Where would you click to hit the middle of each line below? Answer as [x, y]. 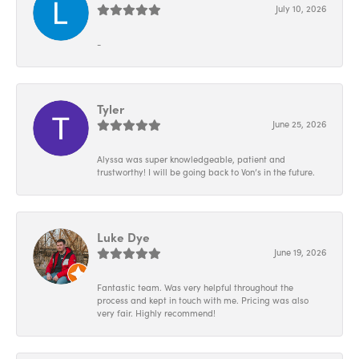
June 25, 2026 [299, 124]
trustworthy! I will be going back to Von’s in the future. [206, 172]
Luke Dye [123, 237]
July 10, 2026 [301, 9]
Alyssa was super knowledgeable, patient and [191, 159]
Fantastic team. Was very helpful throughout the [195, 288]
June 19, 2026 [300, 252]
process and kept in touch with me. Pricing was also [203, 301]
